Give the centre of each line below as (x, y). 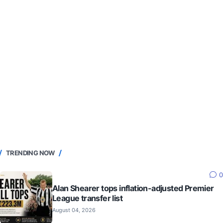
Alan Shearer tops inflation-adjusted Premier (133, 188)
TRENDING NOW (30, 153)
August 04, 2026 (74, 210)
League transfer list (88, 198)
